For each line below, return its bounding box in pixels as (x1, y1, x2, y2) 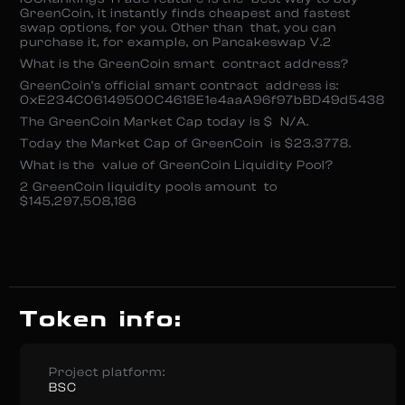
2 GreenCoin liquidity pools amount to (20, 180, 278, 194)
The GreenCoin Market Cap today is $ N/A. (20, 115, 309, 129)
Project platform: (49, 365, 165, 380)
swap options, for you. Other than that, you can (20, 21, 336, 35)
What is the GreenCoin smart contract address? (20, 57, 349, 71)
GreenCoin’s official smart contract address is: (20, 79, 339, 93)
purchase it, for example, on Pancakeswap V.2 (20, 35, 332, 50)
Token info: (20, 309, 184, 332)
